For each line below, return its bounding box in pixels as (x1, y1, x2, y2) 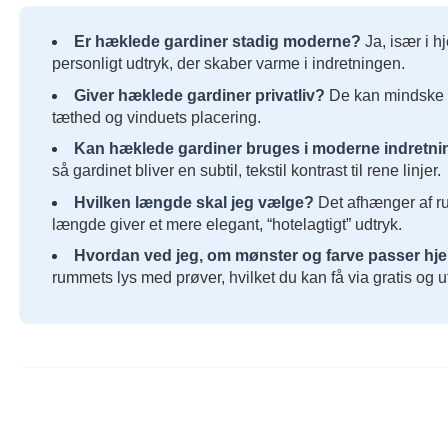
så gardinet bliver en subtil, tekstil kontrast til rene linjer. (52, 162, 441, 180)
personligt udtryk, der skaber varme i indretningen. (52, 55, 405, 73)
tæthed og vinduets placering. (52, 108, 261, 126)
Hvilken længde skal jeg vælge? (74, 193, 314, 211)
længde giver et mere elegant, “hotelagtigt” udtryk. (52, 215, 402, 233)
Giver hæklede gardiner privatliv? (74, 86, 325, 104)
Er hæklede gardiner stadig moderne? (74, 33, 361, 51)
